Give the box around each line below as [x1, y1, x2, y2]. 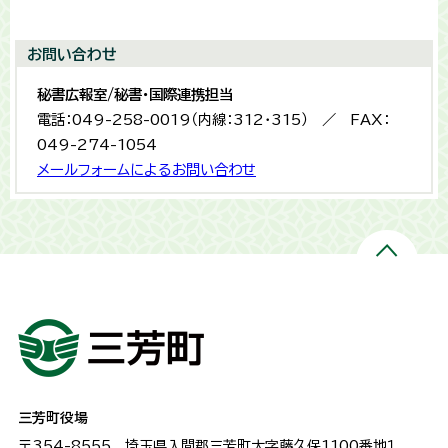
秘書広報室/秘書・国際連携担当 [37, 87, 233, 103]
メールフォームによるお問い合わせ [37, 162, 256, 178]
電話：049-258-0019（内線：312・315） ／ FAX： [37, 112, 390, 128]
